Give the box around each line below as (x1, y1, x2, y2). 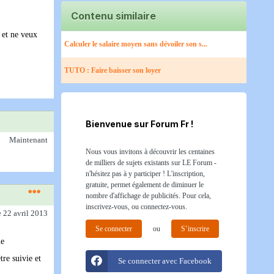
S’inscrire (181, 224, 209, 233)
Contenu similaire (71, 10, 156, 22)
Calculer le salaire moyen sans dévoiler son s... (64, 40, 207, 48)
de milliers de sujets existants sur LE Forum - (86, 158, 217, 167)
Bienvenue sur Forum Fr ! (86, 119, 193, 129)
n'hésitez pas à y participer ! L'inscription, (86, 169, 205, 178)
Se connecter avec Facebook (118, 256, 212, 265)
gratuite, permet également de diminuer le (86, 180, 204, 189)
